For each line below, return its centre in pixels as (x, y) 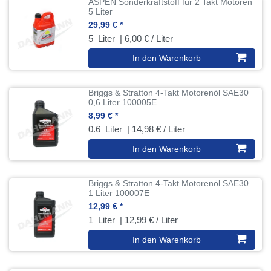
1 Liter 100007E (119, 193)
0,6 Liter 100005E (123, 102)
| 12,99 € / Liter (148, 220)
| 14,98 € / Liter (155, 129)
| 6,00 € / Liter (145, 38)
